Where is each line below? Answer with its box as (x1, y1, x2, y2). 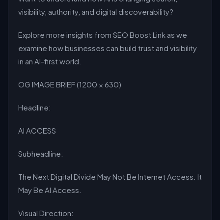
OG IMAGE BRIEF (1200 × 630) (18, 80, 121, 89)
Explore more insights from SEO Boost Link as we (18, 30, 187, 39)
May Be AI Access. (18, 185, 82, 194)
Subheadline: (18, 149, 63, 158)
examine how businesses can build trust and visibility (18, 43, 197, 53)
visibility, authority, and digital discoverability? (18, 7, 173, 16)
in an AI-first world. (18, 56, 82, 66)
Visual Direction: (18, 208, 74, 218)
